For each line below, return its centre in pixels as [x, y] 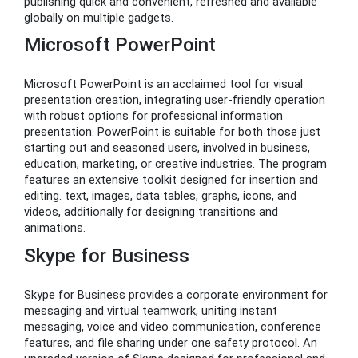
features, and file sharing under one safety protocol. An [171, 342]
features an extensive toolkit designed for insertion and [171, 180]
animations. [55, 228]
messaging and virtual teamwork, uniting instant [151, 310]
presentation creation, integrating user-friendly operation [175, 100]
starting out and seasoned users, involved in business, [167, 148]
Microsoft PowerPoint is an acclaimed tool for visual [163, 84]
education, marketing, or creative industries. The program [175, 164]
